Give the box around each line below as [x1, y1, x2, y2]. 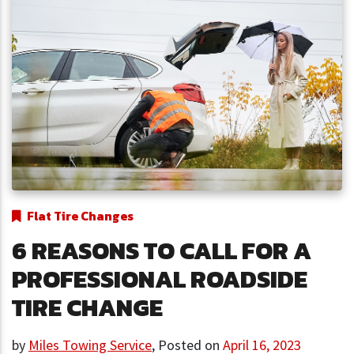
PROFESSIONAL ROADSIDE [12, 261, 307, 298]
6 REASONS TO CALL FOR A [12, 232, 311, 269]
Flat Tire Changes [27, 207, 134, 226]
